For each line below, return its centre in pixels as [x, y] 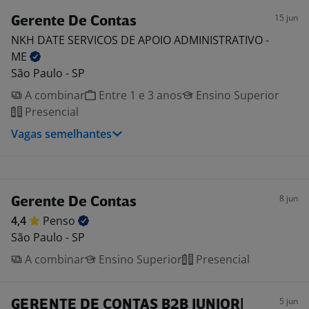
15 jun [286, 18]
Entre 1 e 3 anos [139, 95]
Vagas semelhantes [61, 134]
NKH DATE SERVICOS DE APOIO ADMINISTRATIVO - [140, 40]
